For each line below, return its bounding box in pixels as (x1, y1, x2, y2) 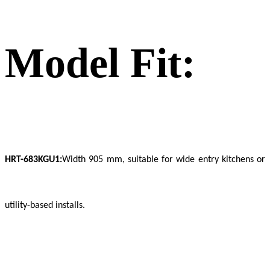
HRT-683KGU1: (5, 155, 62, 165)
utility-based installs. (5, 201, 85, 211)
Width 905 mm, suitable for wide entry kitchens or (62, 155, 265, 165)
